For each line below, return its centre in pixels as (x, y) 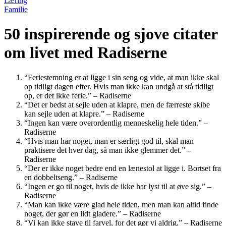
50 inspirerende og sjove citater (111, 34)
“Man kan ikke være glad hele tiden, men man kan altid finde (121, 204)
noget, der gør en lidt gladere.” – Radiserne (93, 213)
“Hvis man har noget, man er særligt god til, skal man (109, 141)
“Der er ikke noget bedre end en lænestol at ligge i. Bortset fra (123, 168)
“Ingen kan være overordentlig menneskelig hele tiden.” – (116, 123)
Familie (16, 9)
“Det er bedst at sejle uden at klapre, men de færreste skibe (117, 104)
